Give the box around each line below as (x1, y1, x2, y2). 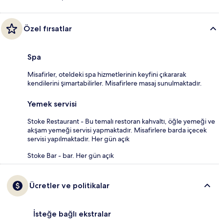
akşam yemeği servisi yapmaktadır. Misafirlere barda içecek (27, 125, 207, 134)
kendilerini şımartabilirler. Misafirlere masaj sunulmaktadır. (27, 78, 202, 88)
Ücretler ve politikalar (29, 180, 109, 190)
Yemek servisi (27, 99, 77, 109)
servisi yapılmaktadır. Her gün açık (27, 134, 130, 143)
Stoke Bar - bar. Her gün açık (27, 151, 114, 160)
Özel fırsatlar (23, 23, 72, 33)
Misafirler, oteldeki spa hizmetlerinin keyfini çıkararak (27, 69, 186, 79)
